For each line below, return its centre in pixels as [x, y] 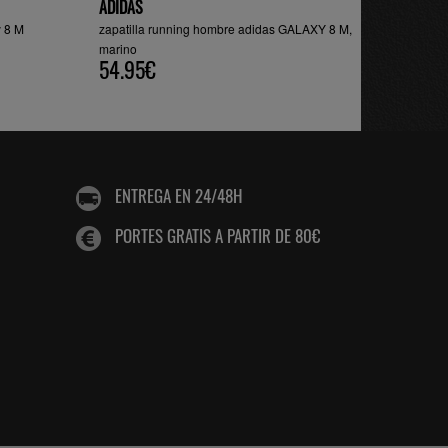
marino [118, 48]
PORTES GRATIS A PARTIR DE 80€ [217, 236]
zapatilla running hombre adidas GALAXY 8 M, [225, 28]
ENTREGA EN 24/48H [179, 196]
